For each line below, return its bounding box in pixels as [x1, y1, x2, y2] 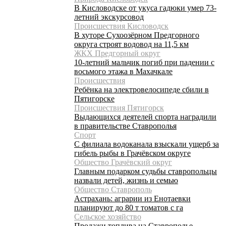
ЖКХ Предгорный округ [74, 48, 160, 58]
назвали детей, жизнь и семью [74, 176, 178, 185]
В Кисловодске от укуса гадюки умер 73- [74, 3, 216, 12]
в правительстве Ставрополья [74, 121, 177, 130]
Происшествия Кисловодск [74, 21, 168, 30]
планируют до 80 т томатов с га [74, 203, 183, 212]
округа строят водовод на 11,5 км [74, 39, 189, 48]
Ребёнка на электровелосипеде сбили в [74, 85, 209, 94]
